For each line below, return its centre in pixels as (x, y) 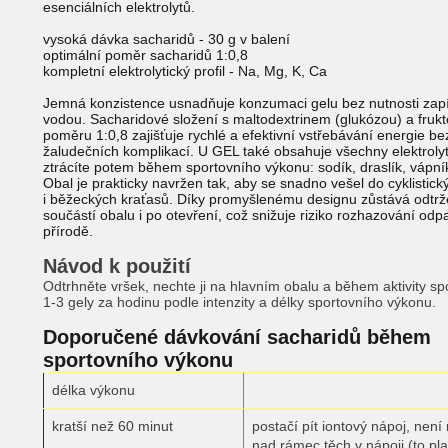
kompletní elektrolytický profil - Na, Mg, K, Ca (185, 71)
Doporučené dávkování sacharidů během (237, 337)
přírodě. (68, 231)
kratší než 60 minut (112, 426)
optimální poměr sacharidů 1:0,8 (145, 55)
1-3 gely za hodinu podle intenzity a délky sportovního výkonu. (239, 302)
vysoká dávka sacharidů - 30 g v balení (166, 39)
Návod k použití (117, 266)
